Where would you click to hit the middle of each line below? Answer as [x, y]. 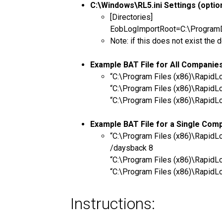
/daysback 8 [132, 148]
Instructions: [113, 203]
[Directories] [131, 17]
